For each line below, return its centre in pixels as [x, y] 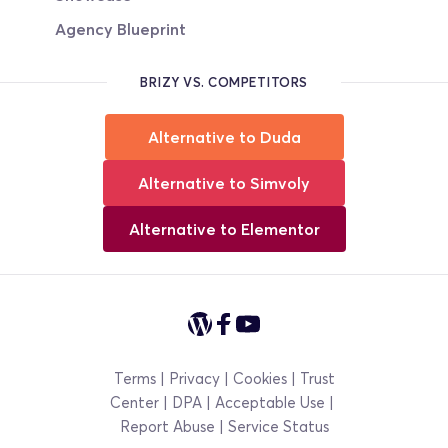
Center [134, 402]
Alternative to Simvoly [224, 183]
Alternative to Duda [224, 137]
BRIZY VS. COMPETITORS [224, 82]
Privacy [194, 378]
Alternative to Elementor [224, 229]
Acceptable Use [270, 402]
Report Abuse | [173, 426]
